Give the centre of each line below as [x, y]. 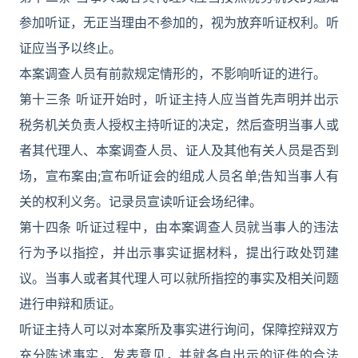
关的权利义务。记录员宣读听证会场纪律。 [141, 201]
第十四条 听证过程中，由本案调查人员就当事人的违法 [179, 227]
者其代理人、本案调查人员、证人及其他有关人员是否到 [179, 150]
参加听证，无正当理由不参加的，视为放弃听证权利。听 [179, 22]
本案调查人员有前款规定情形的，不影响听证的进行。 [173, 74]
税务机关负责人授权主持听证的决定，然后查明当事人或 [179, 125]
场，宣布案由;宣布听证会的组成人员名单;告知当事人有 [179, 176]
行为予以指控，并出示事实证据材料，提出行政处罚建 [179, 253]
